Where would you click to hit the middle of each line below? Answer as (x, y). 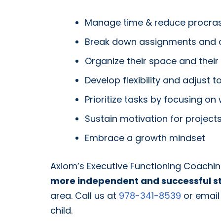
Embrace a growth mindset (145, 138)
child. (61, 210)
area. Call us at (85, 195)
